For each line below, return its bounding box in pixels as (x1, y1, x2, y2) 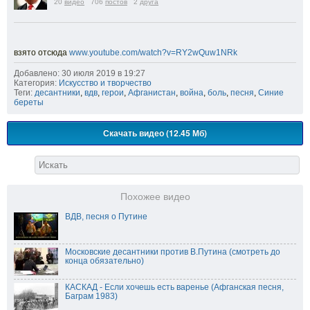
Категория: (14, 77, 57, 88)
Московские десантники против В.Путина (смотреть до (65, 246, 280, 257)
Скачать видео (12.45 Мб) (103, 126, 207, 139)
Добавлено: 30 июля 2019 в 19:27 (14, 68, 145, 78)
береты (14, 97, 44, 107)
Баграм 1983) (65, 291, 118, 301)
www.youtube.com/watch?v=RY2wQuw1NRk (69, 47, 237, 57)
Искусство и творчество (59, 77, 152, 88)
